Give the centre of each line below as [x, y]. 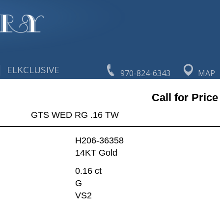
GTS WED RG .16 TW [75, 115]
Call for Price [185, 97]
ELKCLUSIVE [33, 70]
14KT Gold [96, 153]
